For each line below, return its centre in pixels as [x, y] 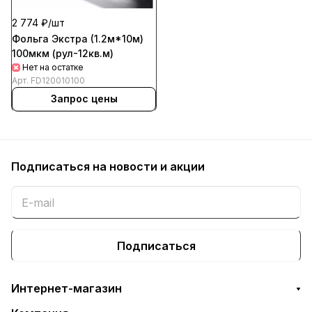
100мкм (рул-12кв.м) [63, 53]
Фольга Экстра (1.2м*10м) [78, 38]
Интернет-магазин [67, 288]
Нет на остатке [53, 67]
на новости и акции [149, 166]
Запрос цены [84, 99]
